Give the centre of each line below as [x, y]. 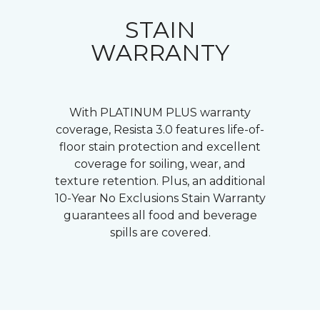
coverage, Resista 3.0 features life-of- [160, 130]
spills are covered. [160, 233]
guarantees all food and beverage [160, 216]
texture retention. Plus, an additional [160, 181]
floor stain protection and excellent [160, 147]
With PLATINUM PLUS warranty [160, 113]
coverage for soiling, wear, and [160, 164]
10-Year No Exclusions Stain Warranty [160, 199]
